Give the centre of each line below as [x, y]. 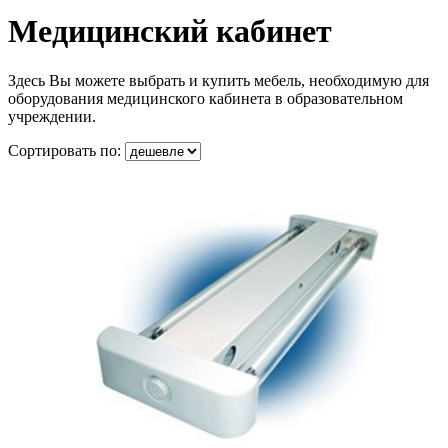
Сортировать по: [66, 150]
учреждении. [54, 116]
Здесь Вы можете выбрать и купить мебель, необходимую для [218, 80]
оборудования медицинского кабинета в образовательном [205, 98]
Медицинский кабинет [170, 31]
